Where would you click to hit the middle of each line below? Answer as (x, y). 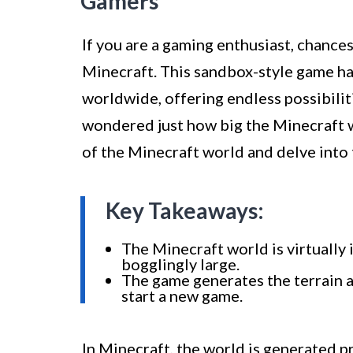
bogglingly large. (180, 264)
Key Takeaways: (185, 211)
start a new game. (182, 296)
